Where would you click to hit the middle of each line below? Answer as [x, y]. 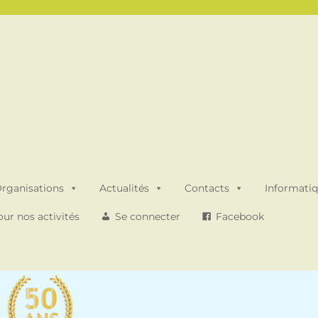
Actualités [125, 188]
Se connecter [148, 216]
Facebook [240, 216]
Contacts [207, 188]
